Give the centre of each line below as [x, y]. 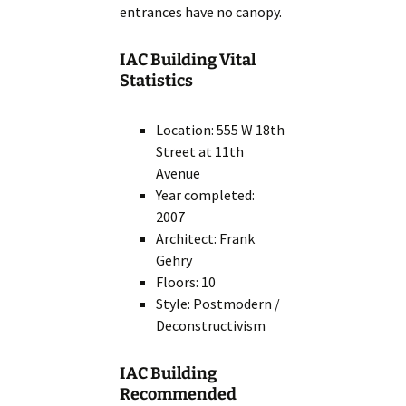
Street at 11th [200, 152]
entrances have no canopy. [201, 12]
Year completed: [206, 195]
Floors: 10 [186, 282]
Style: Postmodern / [218, 304]
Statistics [157, 81]
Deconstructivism [211, 326]
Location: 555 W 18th [221, 130]
